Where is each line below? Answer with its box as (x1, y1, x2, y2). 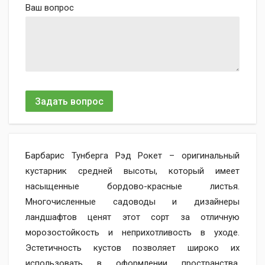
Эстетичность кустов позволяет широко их (25, 243, 240, 253)
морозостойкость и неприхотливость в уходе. (25, 227, 240, 238)
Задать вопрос (35, 95, 104, 107)
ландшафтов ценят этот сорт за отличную (25, 212, 240, 222)
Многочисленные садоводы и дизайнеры (25, 196, 240, 207)
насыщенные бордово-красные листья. (25, 181, 240, 192)
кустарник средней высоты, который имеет (25, 166, 240, 176)
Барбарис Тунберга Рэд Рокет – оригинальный (25, 150, 240, 161)
